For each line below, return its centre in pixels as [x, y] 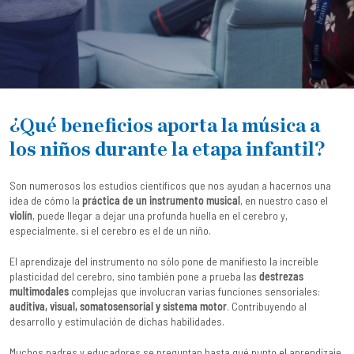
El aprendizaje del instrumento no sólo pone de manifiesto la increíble [164, 261]
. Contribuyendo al [267, 306]
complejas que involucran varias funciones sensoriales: [194, 291]
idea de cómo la [46, 200]
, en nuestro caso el [284, 200]
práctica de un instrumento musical [161, 200]
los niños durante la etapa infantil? [167, 150]
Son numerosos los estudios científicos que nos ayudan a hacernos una [170, 185]
